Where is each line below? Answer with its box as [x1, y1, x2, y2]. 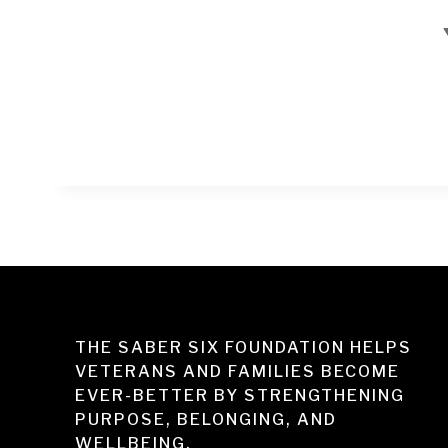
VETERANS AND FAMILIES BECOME [75, 362, 400, 381]
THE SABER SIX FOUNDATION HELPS [75, 338, 412, 357]
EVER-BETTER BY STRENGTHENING [75, 386, 405, 405]
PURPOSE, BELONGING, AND [75, 410, 337, 429]
